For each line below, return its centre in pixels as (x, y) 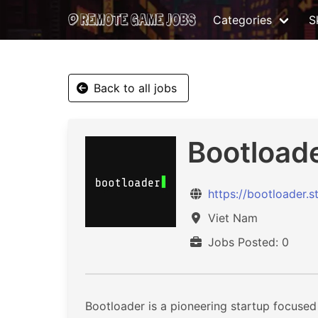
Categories (242, 20)
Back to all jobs (135, 88)
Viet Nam (231, 218)
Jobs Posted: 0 (247, 242)
